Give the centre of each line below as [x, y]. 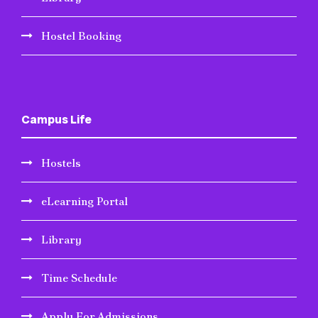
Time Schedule [79, 278]
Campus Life [56, 120]
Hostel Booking [81, 36]
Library [61, 240]
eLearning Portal [84, 202]
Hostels [61, 163]
